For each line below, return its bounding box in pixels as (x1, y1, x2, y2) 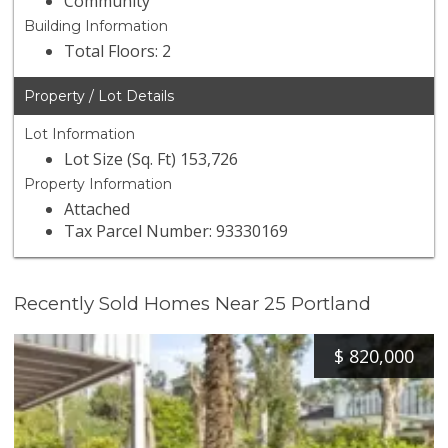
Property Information (24, 175, 173, 194)
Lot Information (24, 125, 136, 144)
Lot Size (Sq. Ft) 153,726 (64, 148, 239, 171)
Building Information (24, 17, 169, 36)
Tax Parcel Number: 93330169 (64, 220, 289, 243)
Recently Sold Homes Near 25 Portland (14, 292, 372, 316)
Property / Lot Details (24, 87, 175, 106)
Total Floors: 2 (64, 40, 172, 63)
